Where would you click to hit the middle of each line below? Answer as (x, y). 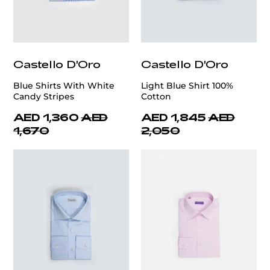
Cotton (156, 97)
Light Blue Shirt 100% (187, 86)
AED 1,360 (46, 117)
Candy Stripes (44, 97)
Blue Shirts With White (64, 86)
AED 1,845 (174, 117)
